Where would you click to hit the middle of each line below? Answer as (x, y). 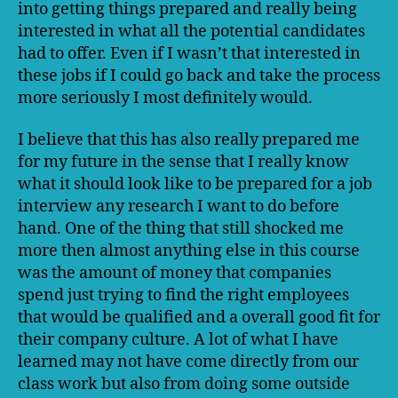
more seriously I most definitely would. (165, 98)
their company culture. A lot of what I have (178, 340)
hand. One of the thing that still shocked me (181, 229)
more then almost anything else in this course (189, 251)
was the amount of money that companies (175, 273)
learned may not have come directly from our (188, 362)
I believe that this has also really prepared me (189, 140)
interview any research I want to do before (179, 207)
